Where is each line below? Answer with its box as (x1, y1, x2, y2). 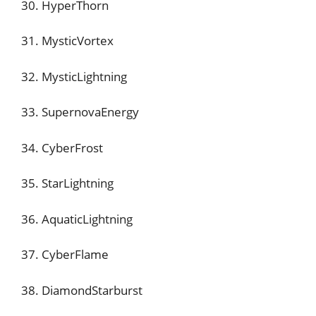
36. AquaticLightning (21, 210, 133, 227)
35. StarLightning (21, 175, 114, 191)
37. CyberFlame (21, 246, 109, 262)
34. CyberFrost (21, 139, 103, 156)
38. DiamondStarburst (21, 281, 142, 298)
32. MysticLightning (21, 68, 127, 85)
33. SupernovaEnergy (21, 104, 139, 120)
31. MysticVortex (21, 32, 114, 49)
